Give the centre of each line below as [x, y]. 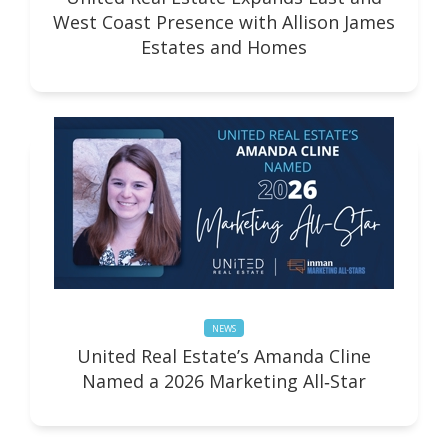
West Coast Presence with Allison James [224, 22]
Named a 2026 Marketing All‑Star [224, 380]
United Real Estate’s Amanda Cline [224, 355]
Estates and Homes [224, 47]
